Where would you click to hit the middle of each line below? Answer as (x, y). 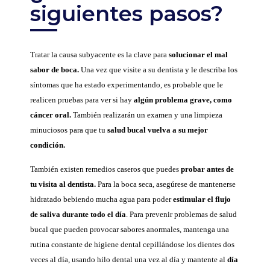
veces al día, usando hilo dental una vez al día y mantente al (128, 259)
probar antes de (207, 169)
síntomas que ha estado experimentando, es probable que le (127, 85)
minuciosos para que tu (69, 130)
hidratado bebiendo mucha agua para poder (101, 199)
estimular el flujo (201, 199)
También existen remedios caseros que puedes (105, 169)
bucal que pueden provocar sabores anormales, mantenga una (130, 229)
